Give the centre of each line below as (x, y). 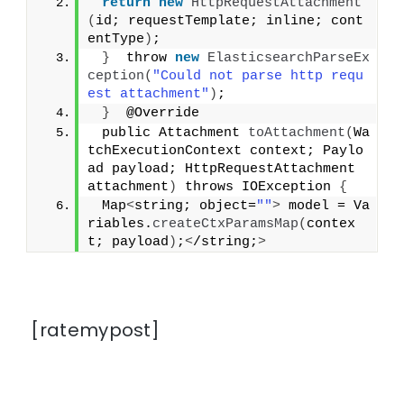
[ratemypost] (93, 331)
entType (116, 40)
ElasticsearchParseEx (289, 59)
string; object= (196, 207)
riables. (120, 225)
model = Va (326, 207)
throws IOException (258, 188)
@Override (155, 114)
